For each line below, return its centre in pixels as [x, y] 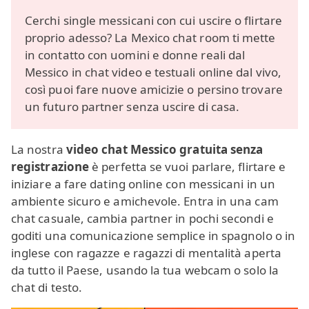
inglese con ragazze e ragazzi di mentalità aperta [146, 253]
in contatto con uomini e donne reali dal [135, 55]
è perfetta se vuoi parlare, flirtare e [188, 167]
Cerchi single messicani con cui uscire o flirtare [153, 21]
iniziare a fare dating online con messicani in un [143, 184]
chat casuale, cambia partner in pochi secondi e [142, 219]
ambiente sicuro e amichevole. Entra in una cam [145, 201]
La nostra [39, 150]
